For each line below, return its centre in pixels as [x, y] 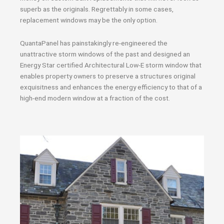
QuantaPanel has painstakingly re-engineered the [94, 43]
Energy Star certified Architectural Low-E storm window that [111, 65]
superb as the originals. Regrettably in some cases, [97, 9]
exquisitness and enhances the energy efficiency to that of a [111, 87]
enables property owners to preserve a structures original [108, 76]
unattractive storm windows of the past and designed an [105, 54]
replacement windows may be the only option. [89, 20]
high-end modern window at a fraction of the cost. [95, 98]
